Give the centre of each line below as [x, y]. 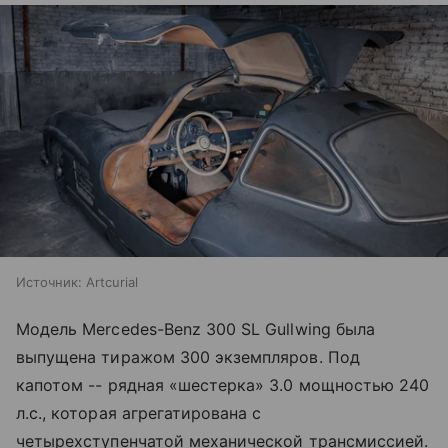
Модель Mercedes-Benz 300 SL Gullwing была [195, 329]
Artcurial [112, 282]
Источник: [49, 282]
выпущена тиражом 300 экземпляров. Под [188, 357]
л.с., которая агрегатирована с [139, 413]
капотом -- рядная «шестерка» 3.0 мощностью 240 [223, 385]
